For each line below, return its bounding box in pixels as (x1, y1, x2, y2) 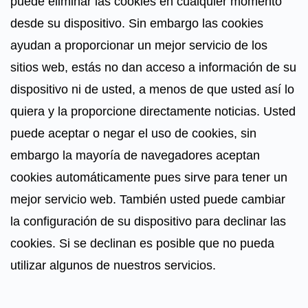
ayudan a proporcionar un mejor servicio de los (10, 38, 267, 52)
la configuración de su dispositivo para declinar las (10, 214, 286, 228)
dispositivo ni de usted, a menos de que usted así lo (10, 82, 294, 96)
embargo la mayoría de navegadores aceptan (10, 148, 260, 162)
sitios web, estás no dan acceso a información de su (10, 60, 296, 74)
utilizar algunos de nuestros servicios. (10, 258, 216, 272)
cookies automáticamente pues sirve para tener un (10, 170, 287, 184)
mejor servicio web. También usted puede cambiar (10, 192, 285, 206)
